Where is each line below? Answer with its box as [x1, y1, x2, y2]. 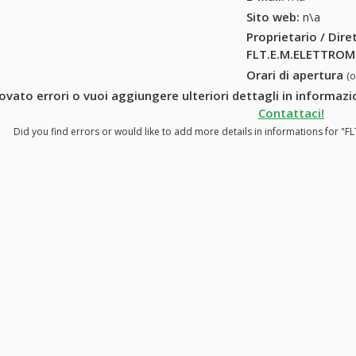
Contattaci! [258, 104, 324, 121]
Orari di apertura [246, 67, 347, 83]
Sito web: [246, 8, 300, 25]
